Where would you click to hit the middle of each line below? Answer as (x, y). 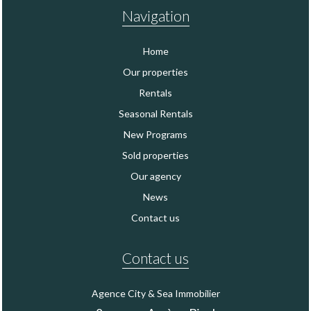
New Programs (155, 134)
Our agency (155, 176)
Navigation (155, 15)
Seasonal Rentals (155, 113)
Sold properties (155, 155)
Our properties (155, 72)
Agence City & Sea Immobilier (155, 293)
